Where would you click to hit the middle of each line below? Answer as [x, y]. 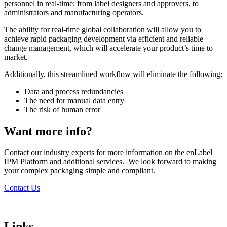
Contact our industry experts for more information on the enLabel [108, 153]
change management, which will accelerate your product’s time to [108, 48]
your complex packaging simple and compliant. [80, 171]
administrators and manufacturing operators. [74, 12]
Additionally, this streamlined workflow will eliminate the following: [113, 74]
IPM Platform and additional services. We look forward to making [110, 162]
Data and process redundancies [74, 91]
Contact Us [22, 188]
